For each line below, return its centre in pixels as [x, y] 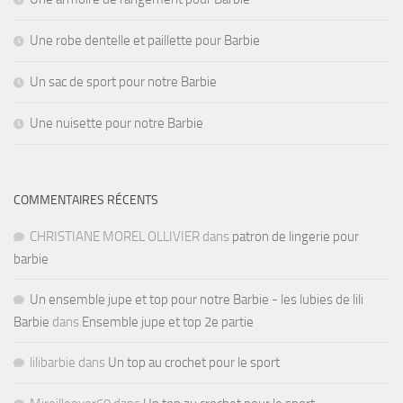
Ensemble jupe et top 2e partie [168, 322]
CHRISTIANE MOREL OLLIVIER [115, 236]
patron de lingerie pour [296, 236]
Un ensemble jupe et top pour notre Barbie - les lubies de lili [197, 299]
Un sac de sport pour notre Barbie [123, 81]
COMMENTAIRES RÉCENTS [86, 200]
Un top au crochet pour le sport [194, 362]
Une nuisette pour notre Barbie [116, 123]
